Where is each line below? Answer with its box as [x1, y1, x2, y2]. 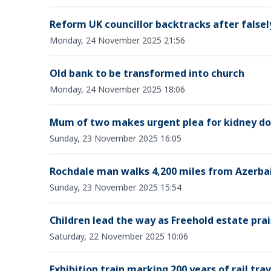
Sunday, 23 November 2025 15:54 [50, 181, 181, 193]
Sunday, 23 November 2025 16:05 [50, 132, 181, 144]
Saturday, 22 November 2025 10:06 [50, 230, 188, 242]
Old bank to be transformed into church [50, 66, 244, 80]
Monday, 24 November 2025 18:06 [50, 83, 185, 95]
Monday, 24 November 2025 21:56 [50, 34, 185, 46]
